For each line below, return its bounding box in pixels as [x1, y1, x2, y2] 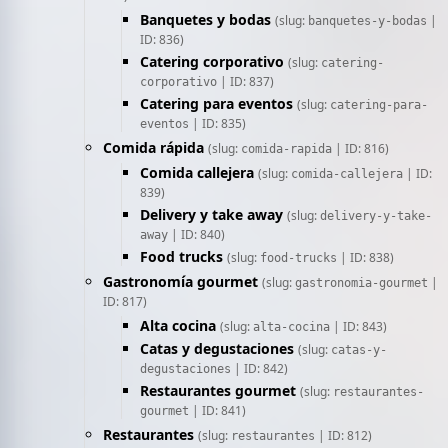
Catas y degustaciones [140, 339, 294, 358]
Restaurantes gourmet [140, 381, 296, 400]
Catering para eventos [140, 94, 293, 113]
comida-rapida [241, 142, 332, 156]
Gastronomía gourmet [103, 272, 258, 291]
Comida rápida [103, 138, 204, 157]
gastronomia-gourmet [295, 276, 428, 290]
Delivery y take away [140, 205, 283, 224]
